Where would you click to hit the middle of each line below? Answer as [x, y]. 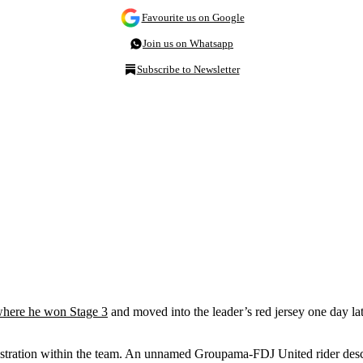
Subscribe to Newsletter [188, 69]
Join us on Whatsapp [188, 43]
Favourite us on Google [193, 17]
